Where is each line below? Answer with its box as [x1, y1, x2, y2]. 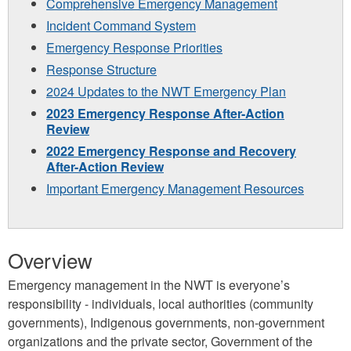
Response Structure [46, 60, 157, 78]
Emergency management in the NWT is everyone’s [8, 275, 290, 294]
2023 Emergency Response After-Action [46, 103, 284, 122]
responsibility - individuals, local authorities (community [8, 294, 313, 313]
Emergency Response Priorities [46, 38, 223, 56]
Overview [8, 244, 92, 274]
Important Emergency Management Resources [46, 179, 304, 197]
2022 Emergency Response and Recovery [46, 141, 296, 160]
